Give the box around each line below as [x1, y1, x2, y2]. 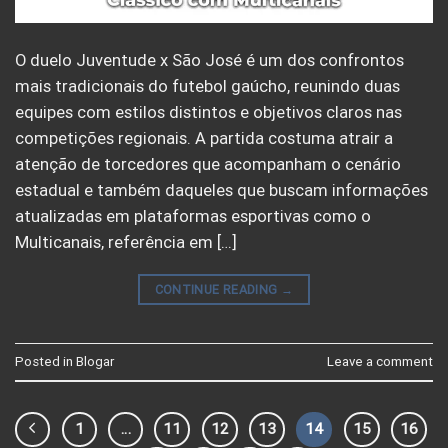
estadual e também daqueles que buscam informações [15, 180, 428, 200]
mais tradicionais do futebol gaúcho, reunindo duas [15, 76, 400, 96]
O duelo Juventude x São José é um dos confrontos [15, 50, 404, 70]
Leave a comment [327, 353, 433, 369]
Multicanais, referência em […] [15, 232, 237, 252]
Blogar [76, 353, 114, 369]
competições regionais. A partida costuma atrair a [15, 128, 393, 148]
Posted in [15, 353, 76, 369]
